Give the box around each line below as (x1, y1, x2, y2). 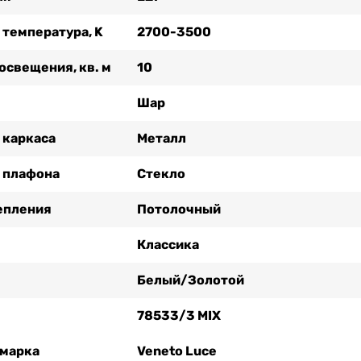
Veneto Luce (136, 342, 217, 359)
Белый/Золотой (136, 272, 244, 288)
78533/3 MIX (136, 307, 221, 323)
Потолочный (136, 201, 221, 217)
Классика (136, 236, 199, 252)
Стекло (136, 165, 185, 181)
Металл (136, 130, 186, 146)
